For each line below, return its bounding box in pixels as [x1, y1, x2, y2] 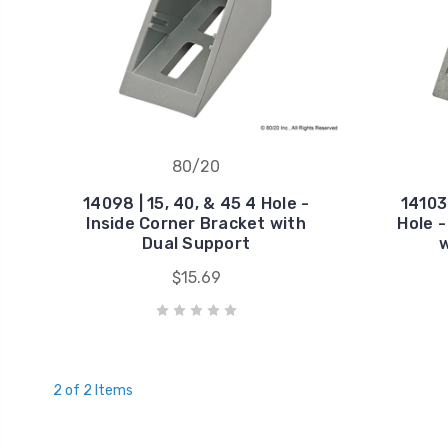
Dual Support [142, 234, 251, 254]
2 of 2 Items [52, 382, 133, 400]
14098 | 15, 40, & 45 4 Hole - [83, 194, 310, 214]
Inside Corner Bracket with [86, 214, 306, 234]
